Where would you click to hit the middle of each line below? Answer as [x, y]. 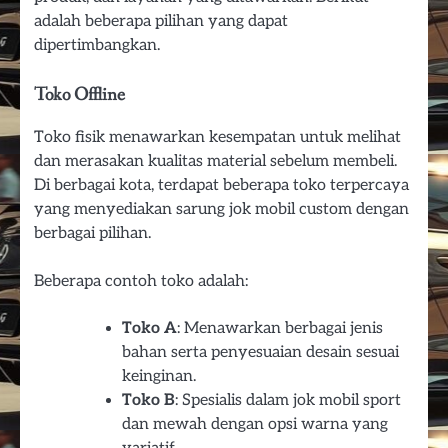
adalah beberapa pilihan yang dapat [161, 21]
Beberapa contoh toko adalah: [141, 281]
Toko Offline [79, 95]
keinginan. [159, 377]
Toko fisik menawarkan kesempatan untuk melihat [217, 137]
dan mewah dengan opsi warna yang [255, 425]
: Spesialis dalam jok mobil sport [288, 401]
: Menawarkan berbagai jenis [280, 329]
